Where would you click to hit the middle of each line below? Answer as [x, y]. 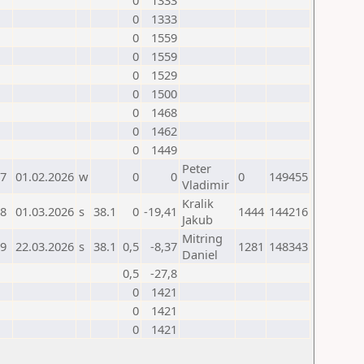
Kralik [198, 203]
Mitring [202, 238]
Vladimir [206, 184]
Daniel [200, 254]
